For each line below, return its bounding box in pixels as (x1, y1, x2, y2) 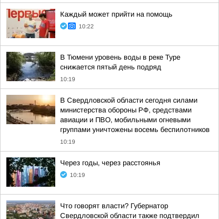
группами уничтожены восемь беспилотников (60, 126, 210, 133)
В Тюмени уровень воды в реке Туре (60, 53, 180, 61)
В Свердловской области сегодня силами (60, 96, 197, 104)
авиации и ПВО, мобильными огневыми (60, 116, 191, 124)
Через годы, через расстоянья (60, 159, 160, 167)
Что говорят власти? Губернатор (60, 202, 168, 210)
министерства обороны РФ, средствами (60, 106, 192, 114)
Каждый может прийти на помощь (60, 10, 173, 18)
